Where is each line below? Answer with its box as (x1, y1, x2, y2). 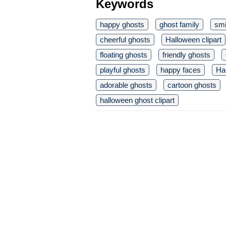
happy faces (160, 66, 201, 74)
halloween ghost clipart (100, 96, 175, 104)
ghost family (159, 20, 199, 29)
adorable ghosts (100, 81, 152, 89)
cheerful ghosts (100, 35, 150, 44)
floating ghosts (100, 50, 147, 59)
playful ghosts (100, 66, 145, 74)
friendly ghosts (162, 50, 210, 59)
